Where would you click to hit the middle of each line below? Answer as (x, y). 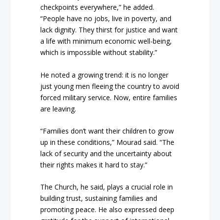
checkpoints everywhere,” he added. (97, 7)
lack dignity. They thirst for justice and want (109, 30)
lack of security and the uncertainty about (106, 154)
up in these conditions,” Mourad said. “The (108, 142)
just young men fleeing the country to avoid (110, 86)
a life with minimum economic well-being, (106, 41)
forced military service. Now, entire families (109, 97)
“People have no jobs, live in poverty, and (106, 19)
